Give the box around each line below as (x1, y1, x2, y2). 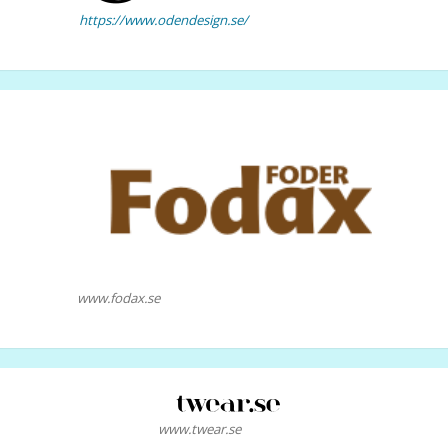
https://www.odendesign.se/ (79, 11, 248, 30)
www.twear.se (157, 419, 241, 438)
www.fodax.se (76, 289, 160, 308)
